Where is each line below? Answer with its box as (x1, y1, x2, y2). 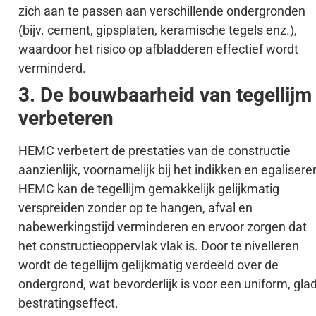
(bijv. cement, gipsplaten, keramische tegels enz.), (18, 22, 297, 37)
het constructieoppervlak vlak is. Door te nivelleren (18, 238, 299, 253)
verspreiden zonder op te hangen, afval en (18, 200, 253, 215)
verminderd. (18, 60, 86, 75)
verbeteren (18, 106, 114, 130)
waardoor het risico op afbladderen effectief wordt (18, 41, 298, 56)
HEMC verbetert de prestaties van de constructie (18, 142, 291, 158)
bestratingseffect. (18, 295, 119, 310)
